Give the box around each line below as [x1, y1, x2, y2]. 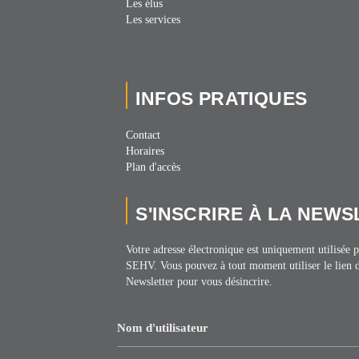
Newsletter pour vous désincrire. [126, 276, 273, 288]
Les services [126, 14, 181, 26]
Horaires [126, 144, 165, 157]
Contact [126, 128, 161, 141]
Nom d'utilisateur [117, 321, 209, 335]
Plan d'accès [126, 160, 181, 173]
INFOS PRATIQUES [135, 89, 308, 110]
